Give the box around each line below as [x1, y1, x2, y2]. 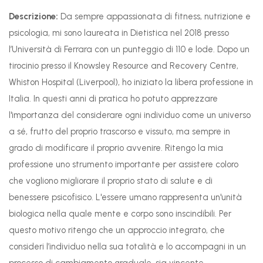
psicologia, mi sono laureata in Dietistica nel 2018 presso [9, 28, 229, 39]
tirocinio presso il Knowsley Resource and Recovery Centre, [9, 60, 238, 72]
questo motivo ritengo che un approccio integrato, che [9, 225, 225, 236]
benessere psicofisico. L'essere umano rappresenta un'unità [9, 192, 242, 203]
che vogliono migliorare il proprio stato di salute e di [9, 176, 213, 187]
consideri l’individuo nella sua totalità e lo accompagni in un [9, 241, 246, 252]
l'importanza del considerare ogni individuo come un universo [9, 110, 251, 121]
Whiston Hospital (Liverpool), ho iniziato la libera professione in [9, 77, 253, 88]
